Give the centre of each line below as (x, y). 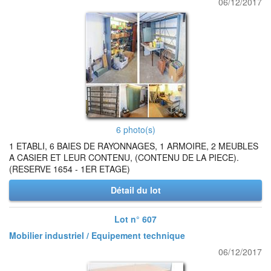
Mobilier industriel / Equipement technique (97, 235)
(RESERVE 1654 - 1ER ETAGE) (70, 169)
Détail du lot (135, 190)
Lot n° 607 (135, 219)
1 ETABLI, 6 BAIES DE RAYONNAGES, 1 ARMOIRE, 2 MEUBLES (134, 146)
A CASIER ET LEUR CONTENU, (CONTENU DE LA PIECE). (124, 157)
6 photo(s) (135, 129)
